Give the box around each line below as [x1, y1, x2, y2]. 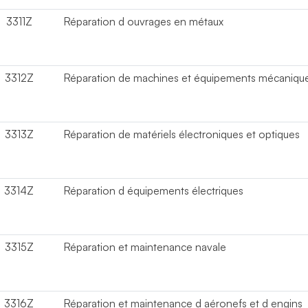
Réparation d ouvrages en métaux [64, 14, 224, 28]
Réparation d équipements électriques [64, 184, 244, 197]
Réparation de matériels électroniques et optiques [64, 127, 300, 141]
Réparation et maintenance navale [64, 240, 227, 254]
